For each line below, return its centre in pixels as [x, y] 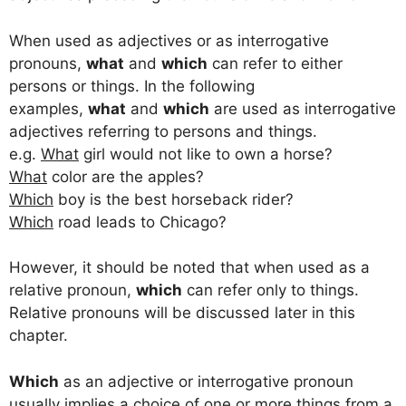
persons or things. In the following [132, 86]
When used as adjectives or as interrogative [169, 40]
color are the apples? [126, 176]
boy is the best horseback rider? [174, 199]
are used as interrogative [303, 108]
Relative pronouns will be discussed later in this [182, 313]
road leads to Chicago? [140, 222]
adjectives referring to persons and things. [163, 131]
